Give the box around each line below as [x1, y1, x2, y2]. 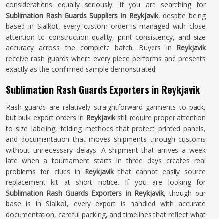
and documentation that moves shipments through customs [6, 134, 206, 144]
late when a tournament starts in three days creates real [6, 156, 206, 165]
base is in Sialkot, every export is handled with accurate [6, 199, 206, 208]
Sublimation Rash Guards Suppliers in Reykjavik [6, 11, 158, 20]
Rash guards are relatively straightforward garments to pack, [6, 102, 206, 111]
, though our [163, 188, 206, 197]
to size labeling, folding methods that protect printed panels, [6, 124, 206, 133]
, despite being [158, 11, 206, 20]
